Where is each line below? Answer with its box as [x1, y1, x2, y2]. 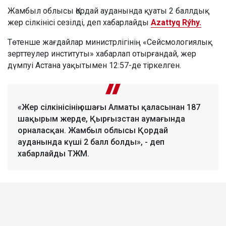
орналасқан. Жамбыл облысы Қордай [18, 125, 168, 135]
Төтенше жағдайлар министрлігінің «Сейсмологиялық [8, 37, 212, 47]
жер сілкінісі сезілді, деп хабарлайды [8, 17, 151, 27]
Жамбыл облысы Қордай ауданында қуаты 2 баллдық [8, 6, 209, 16]
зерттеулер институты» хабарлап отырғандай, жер [8, 48, 196, 59]
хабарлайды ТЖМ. [18, 148, 89, 158]
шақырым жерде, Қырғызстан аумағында [18, 114, 185, 124]
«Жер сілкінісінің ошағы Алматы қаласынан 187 [18, 102, 200, 112]
